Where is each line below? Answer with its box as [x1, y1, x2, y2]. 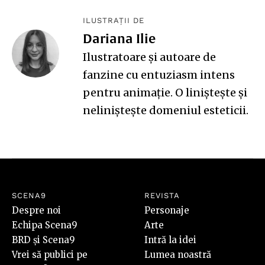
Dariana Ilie [83, 31, 156, 46]
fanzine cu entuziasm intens [83, 68, 235, 82]
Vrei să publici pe [12, 249, 88, 261]
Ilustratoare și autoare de [83, 50, 216, 64]
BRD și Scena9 [12, 234, 75, 246]
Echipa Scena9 [12, 219, 77, 231]
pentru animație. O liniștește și [83, 86, 247, 100]
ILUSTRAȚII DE [83, 16, 145, 25]
